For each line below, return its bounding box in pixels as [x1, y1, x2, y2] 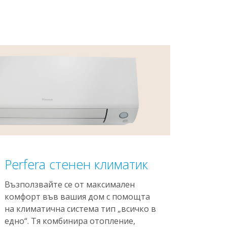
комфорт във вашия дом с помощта [5, 191, 150, 202]
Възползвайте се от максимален [5, 179, 135, 190]
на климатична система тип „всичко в [5, 203, 157, 214]
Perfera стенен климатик [5, 156, 148, 173]
